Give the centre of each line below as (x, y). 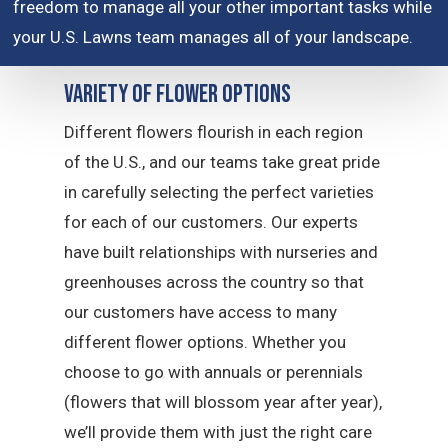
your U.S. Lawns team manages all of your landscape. (213, 37)
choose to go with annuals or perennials (214, 372)
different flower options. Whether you (205, 342)
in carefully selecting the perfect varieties (219, 192)
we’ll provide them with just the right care (218, 432)
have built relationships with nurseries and (221, 252)
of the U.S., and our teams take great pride (222, 162)
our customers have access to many (201, 312)
